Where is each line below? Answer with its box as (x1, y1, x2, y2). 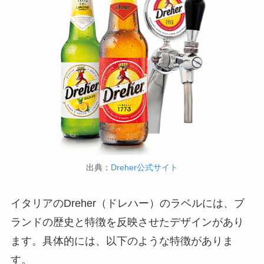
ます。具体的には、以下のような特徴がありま (10, 235, 233, 247)
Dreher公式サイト (111, 162, 178, 172)
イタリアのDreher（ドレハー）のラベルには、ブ (10, 197, 245, 210)
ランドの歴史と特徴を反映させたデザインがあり (10, 216, 244, 229)
